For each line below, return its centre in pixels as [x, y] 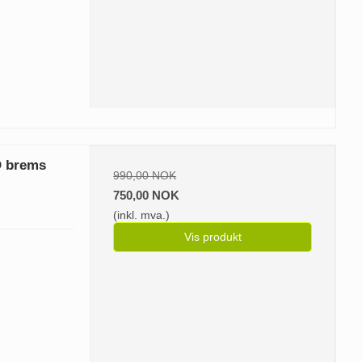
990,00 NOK [145, 176]
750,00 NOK [147, 196]
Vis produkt [213, 237]
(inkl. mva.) [142, 215]
